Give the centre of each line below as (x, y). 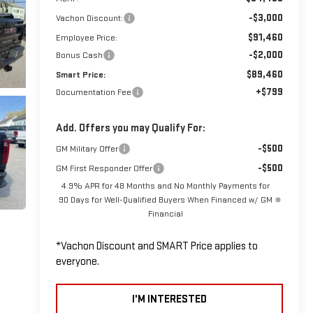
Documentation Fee (93, 92)
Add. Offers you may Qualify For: (130, 128)
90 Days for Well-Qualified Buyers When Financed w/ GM (165, 199)
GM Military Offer (87, 148)
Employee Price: (86, 37)
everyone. (77, 261)
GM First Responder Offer (104, 168)
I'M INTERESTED (169, 299)
